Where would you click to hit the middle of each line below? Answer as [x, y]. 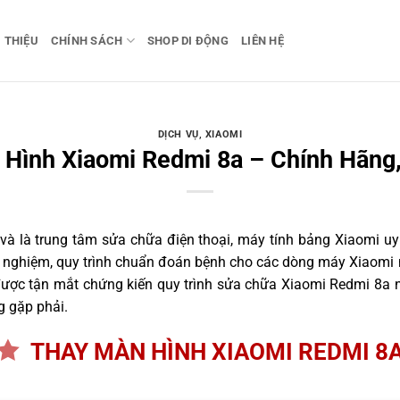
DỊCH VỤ [178, 135]
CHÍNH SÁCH [87, 40]
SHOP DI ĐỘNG [188, 40]
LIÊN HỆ [262, 40]
